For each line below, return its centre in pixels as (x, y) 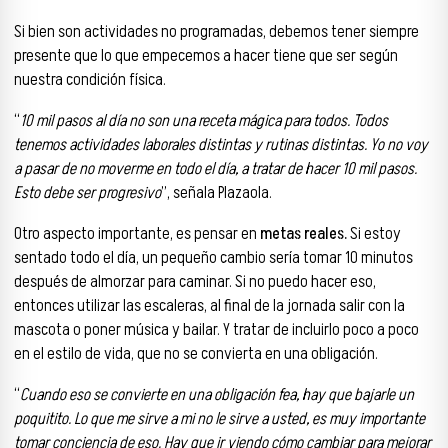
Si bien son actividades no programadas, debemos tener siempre (216, 32)
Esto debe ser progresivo (87, 192)
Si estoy (374, 233)
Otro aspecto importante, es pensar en (135, 233)
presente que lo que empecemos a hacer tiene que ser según (206, 56)
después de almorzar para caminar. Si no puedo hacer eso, (195, 281)
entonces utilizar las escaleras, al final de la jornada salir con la (209, 305)
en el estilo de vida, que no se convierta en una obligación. (196, 353)
